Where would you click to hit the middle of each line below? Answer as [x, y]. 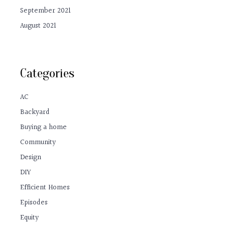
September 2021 [46, 11]
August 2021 [38, 26]
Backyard [35, 113]
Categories [47, 73]
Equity [30, 218]
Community [38, 143]
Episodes [34, 203]
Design [31, 158]
